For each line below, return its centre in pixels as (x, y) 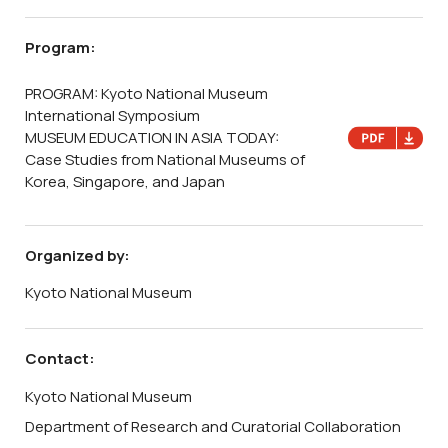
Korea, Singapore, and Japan (125, 181)
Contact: (60, 359)
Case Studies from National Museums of (165, 159)
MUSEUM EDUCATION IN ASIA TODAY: (152, 137)
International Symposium (112, 115)
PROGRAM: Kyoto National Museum (146, 93)
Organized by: (77, 255)
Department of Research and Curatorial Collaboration (213, 426)
